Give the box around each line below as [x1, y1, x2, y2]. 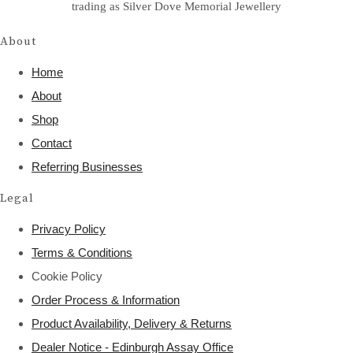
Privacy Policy [32, 221, 106, 236]
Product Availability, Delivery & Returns [32, 316, 232, 330]
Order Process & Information [32, 292, 180, 307]
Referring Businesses [32, 159, 143, 173]
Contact [32, 136, 72, 150]
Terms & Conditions [32, 245, 132, 259]
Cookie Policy [32, 269, 102, 283]
